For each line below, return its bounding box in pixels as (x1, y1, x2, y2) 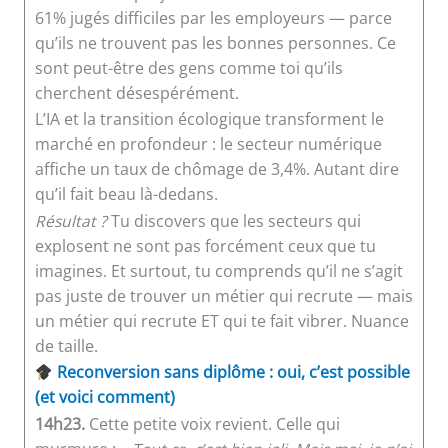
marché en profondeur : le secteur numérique (34, 133, 382, 156)
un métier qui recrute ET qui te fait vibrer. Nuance (34, 309, 409, 332)
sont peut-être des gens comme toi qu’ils (34, 56, 343, 79)
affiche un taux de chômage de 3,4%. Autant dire (34, 158, 399, 181)
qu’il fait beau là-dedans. (34, 183, 218, 206)
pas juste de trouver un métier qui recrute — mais (34, 284, 413, 307)
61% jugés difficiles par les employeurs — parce (34, 6, 392, 29)
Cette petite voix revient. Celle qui (84, 412, 340, 435)
